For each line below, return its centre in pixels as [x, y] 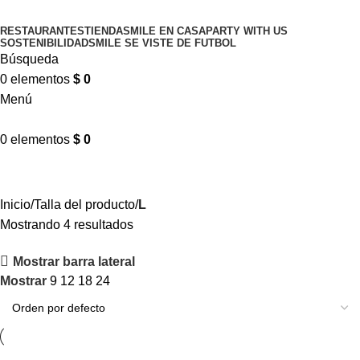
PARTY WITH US [247, 31]
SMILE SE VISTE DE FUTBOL [162, 43]
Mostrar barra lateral [74, 261]
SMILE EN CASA [164, 31]
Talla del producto [84, 205]
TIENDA [104, 31]
